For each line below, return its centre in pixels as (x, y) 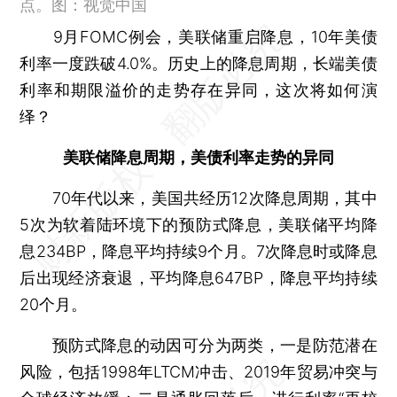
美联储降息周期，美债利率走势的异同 (198, 157)
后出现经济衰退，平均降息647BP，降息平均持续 (198, 277)
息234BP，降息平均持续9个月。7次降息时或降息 (198, 251)
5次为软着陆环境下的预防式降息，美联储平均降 (198, 224)
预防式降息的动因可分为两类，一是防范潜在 (198, 345)
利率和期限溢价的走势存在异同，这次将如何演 (198, 90)
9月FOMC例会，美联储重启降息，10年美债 (198, 36)
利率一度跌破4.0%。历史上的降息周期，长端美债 (198, 63)
